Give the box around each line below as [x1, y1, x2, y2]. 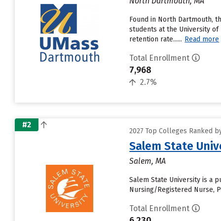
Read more [184, 35, 220, 43]
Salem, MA [129, 156, 166, 166]
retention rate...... [129, 35, 183, 43]
